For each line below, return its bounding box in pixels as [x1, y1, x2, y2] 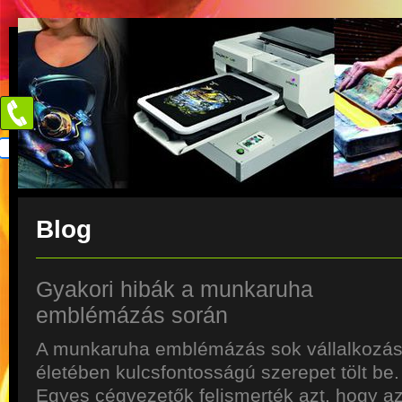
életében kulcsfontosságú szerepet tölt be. [36, 362, 399, 382]
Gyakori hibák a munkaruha [36, 276, 313, 301]
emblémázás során [36, 302, 228, 328]
